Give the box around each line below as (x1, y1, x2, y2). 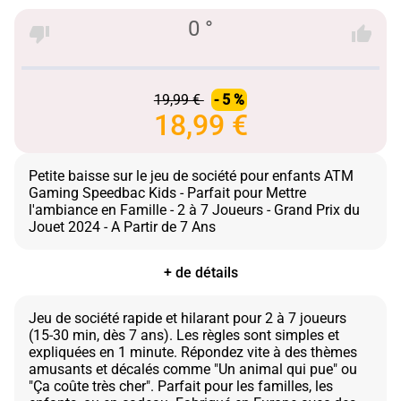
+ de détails (163, 264, 238, 282)
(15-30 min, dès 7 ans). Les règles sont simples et (29, 327, 339, 345)
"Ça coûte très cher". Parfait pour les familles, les (29, 378, 333, 396)
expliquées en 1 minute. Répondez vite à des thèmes (29, 344, 357, 362)
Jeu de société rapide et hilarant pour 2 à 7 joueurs (29, 310, 346, 328)
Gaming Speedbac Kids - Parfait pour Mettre (29, 184, 306, 202)
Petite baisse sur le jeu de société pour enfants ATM (29, 167, 354, 185)
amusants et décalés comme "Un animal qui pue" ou (29, 361, 357, 379)
